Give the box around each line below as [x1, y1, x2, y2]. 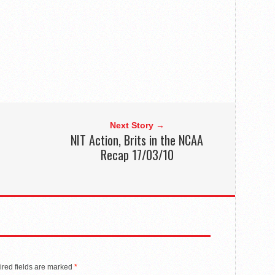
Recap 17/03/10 [100, 145, 174, 165]
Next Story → [109, 120, 165, 131]
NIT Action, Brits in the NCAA [71, 131, 204, 150]
